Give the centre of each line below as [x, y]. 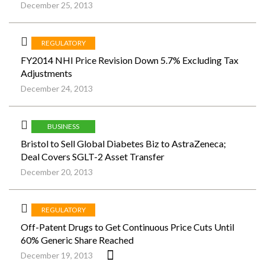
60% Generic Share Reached [77, 240]
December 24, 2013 [57, 88]
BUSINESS [63, 126]
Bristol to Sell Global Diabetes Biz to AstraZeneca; [123, 143]
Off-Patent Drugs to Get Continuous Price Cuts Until [127, 227]
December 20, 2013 [57, 172]
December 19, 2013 [57, 255]
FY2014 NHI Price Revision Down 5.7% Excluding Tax [130, 60]
